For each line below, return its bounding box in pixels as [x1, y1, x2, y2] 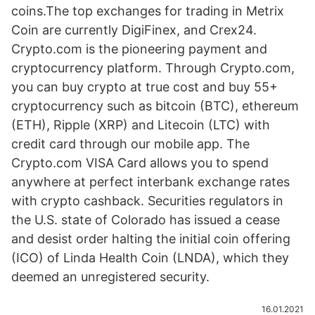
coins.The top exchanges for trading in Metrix [11, 4, 284, 18]
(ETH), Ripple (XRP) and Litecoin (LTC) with [11, 117, 270, 132]
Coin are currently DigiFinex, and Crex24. [11, 22, 257, 37]
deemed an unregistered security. [11, 269, 210, 284]
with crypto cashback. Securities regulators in [11, 193, 283, 208]
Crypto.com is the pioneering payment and [11, 41, 267, 56]
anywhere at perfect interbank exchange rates [11, 174, 290, 189]
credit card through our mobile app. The [11, 136, 250, 151]
